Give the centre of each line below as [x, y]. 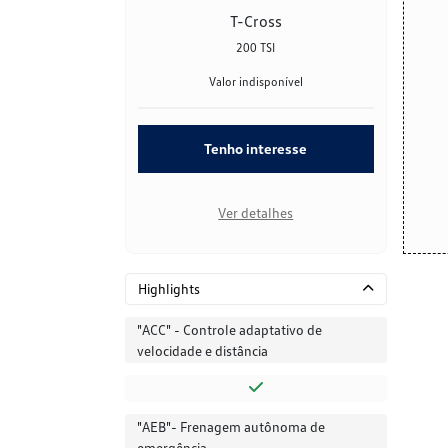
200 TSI [256, 47]
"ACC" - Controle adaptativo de [229, 330]
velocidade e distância [202, 351]
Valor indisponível [255, 81]
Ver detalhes [256, 213]
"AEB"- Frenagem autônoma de [231, 427]
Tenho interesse [256, 149]
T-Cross [255, 20]
